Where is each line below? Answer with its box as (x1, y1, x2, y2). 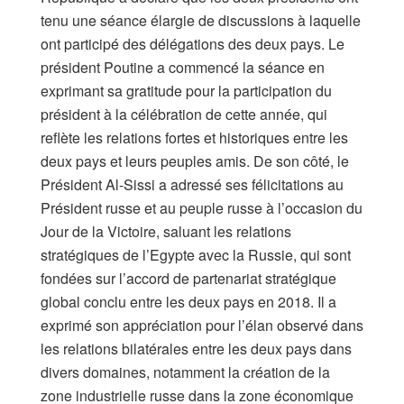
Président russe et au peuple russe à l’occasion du (41, 197, 363, 219)
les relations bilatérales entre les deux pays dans (41, 338, 352, 360)
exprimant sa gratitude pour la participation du (41, 80, 332, 102)
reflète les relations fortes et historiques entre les (41, 127, 348, 149)
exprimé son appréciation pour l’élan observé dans (41, 315, 363, 336)
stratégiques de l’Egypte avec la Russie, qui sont (41, 244, 351, 266)
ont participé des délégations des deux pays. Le (41, 33, 344, 55)
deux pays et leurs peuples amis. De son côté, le (41, 151, 349, 172)
